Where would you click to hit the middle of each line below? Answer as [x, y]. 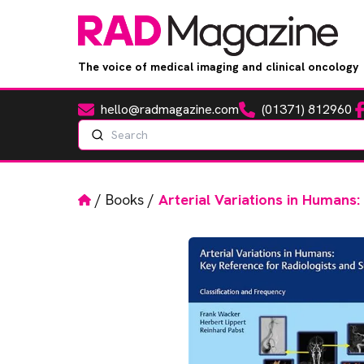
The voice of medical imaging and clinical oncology [218, 67]
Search [95, 128]
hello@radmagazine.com [170, 109]
